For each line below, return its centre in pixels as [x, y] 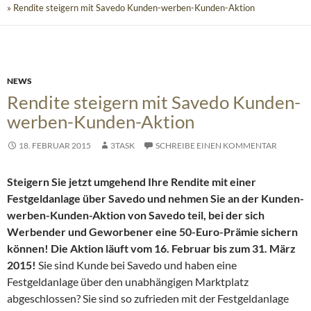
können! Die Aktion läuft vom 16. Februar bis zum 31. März [151, 249]
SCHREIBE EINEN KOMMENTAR [216, 146]
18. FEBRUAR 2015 [55, 146]
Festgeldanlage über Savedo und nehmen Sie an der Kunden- [155, 199]
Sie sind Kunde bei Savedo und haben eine [136, 265]
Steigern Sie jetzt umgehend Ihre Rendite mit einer [132, 182]
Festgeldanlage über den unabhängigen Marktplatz [128, 282]
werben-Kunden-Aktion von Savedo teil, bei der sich [136, 215]
